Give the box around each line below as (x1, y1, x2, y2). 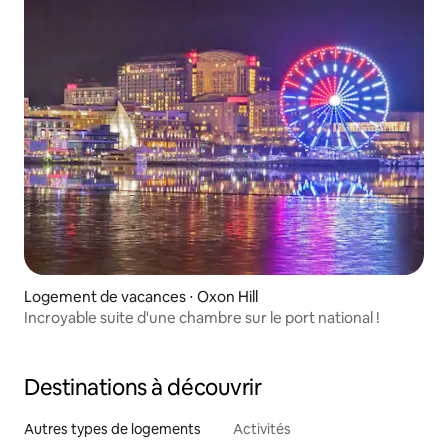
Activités (233, 420, 291, 439)
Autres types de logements (24, 420, 201, 439)
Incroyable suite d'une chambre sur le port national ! (24, 308, 380, 328)
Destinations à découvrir (24, 373, 262, 403)
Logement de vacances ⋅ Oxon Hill (24, 287, 258, 307)
